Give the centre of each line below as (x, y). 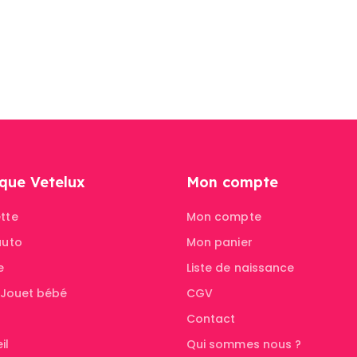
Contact (211, 319)
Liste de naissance (241, 268)
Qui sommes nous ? (244, 345)
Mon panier (220, 243)
